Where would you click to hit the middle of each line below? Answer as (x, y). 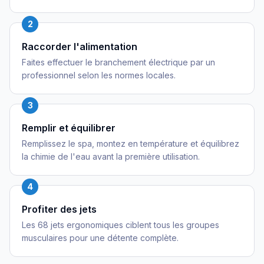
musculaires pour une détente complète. (100, 238)
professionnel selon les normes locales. (99, 75)
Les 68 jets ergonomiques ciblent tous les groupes (121, 225)
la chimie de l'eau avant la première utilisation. (111, 156)
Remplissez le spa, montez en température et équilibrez (131, 143)
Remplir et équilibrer (69, 128)
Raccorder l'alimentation (80, 47)
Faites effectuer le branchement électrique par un (118, 62)
